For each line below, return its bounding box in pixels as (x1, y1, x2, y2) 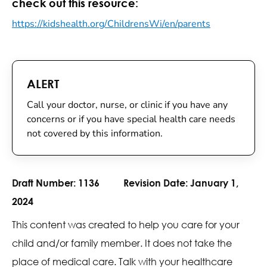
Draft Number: (12, 177, 78, 188)
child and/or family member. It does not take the (12, 237, 232, 249)
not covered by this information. (27, 127, 163, 140)
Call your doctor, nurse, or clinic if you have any (27, 98, 228, 111)
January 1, (190, 177, 238, 188)
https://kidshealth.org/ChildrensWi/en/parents (12, 17, 210, 30)
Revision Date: (123, 177, 190, 188)
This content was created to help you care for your (12, 218, 240, 231)
